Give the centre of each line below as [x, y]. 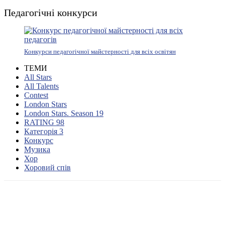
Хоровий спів [47, 168]
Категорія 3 [44, 132]
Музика [37, 150]
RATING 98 [44, 123]
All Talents [41, 86]
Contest [36, 95]
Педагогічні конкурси [51, 13]
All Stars [38, 77]
